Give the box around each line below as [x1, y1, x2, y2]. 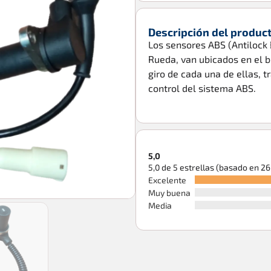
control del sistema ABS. [148, 82, 256, 94]
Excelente [148, 174, 186, 185]
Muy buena [148, 187, 191, 198]
